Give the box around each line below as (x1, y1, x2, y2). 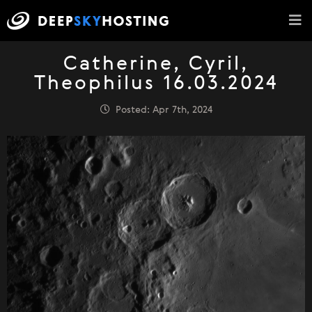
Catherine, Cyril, (63, 55, 249, 75)
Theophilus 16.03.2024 (33, 75, 279, 94)
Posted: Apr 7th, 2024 (109, 105, 212, 115)
